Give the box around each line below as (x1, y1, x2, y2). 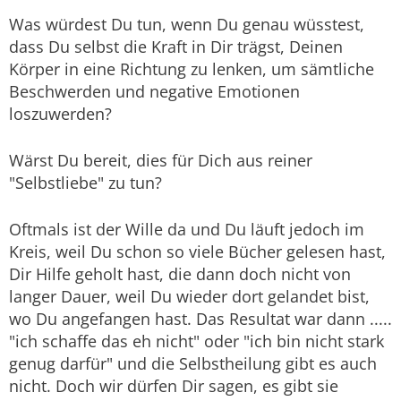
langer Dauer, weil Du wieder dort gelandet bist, (9, 286, 370, 308)
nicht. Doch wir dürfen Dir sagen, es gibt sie (9, 375, 338, 397)
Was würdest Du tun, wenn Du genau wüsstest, (9, 13, 364, 36)
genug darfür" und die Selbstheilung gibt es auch (9, 353, 377, 375)
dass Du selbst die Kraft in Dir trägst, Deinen (9, 36, 343, 58)
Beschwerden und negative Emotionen (9, 81, 300, 103)
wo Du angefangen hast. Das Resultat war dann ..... (9, 308, 392, 330)
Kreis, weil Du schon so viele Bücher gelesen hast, (9, 241, 386, 263)
